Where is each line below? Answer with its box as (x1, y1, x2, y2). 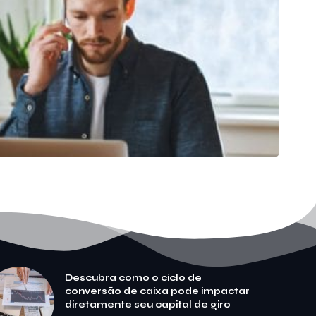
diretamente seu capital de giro (65, 299, 231, 311)
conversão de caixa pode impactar (65, 286, 250, 298)
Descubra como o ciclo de (65, 272, 202, 284)
